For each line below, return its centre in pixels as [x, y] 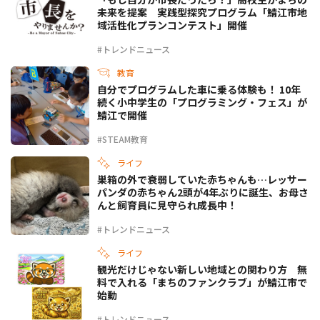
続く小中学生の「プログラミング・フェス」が [202, 102]
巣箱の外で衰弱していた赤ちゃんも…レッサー [202, 180]
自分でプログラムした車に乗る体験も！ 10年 [199, 90]
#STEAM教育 [122, 139]
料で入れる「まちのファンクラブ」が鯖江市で [202, 282]
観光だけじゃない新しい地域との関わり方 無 [202, 270]
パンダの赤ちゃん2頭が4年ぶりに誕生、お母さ [203, 192]
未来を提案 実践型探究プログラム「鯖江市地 [202, 12]
